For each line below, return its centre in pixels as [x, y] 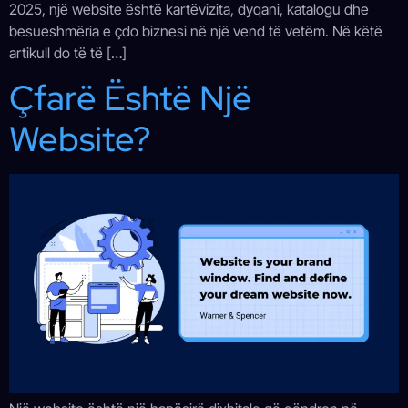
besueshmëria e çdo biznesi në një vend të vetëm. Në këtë [196, 31]
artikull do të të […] [68, 53]
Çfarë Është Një [131, 97]
